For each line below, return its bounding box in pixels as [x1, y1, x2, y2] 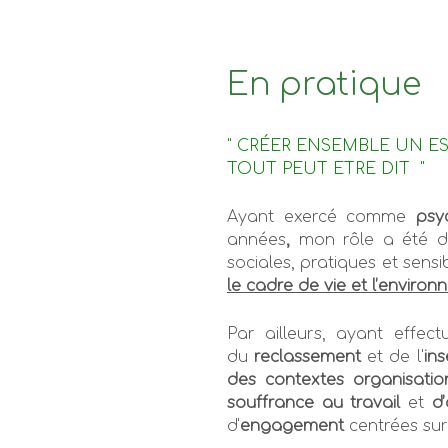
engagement [240, 416, 344, 435]
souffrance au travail [227, 393, 408, 412]
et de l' [361, 347, 424, 366]
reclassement [254, 347, 362, 366]
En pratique [227, 66, 421, 102]
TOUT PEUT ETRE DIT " [227, 159, 425, 178]
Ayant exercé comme [227, 207, 407, 226]
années [227, 230, 286, 249]
